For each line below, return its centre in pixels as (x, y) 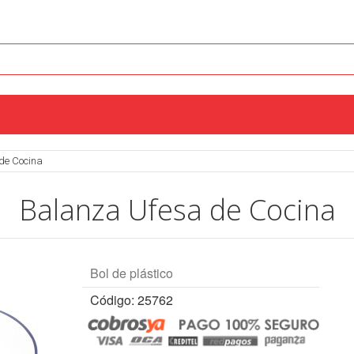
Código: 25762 (132, 299)
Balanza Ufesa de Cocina (177, 209)
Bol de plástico (132, 273)
